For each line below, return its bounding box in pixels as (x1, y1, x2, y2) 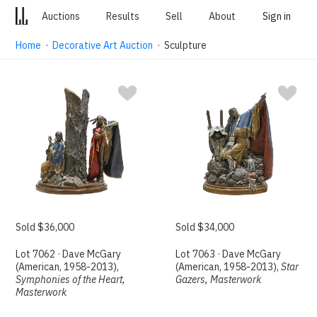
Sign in (262, 9, 291, 23)
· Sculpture (153, 39, 207, 52)
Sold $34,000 (175, 221, 235, 234)
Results (106, 9, 139, 23)
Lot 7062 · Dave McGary (16, 248, 122, 261)
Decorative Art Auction (52, 39, 154, 52)
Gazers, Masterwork (175, 273, 262, 287)
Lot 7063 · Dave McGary (175, 248, 282, 261)
